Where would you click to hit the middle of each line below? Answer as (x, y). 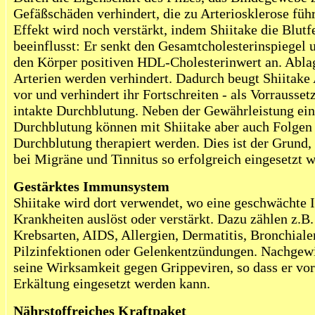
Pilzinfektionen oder (73, 251)
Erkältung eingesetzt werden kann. (112, 283)
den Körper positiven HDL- (92, 62)
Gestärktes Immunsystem (91, 186)
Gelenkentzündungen (194, 251)
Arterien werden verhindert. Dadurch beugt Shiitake (163, 78)
